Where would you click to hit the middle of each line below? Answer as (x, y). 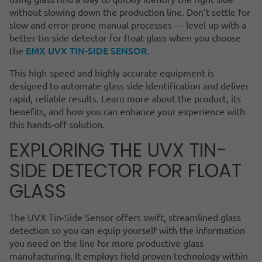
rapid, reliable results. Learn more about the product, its (125, 98)
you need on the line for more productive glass (106, 242)
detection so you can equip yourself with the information (127, 230)
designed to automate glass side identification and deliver (129, 85)
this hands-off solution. (58, 124)
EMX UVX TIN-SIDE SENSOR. (89, 50)
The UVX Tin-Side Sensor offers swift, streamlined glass (125, 217)
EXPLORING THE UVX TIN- (118, 150)
